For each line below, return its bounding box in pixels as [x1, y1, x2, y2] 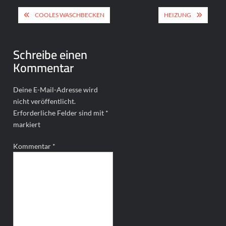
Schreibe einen [13, 43, 88, 66]
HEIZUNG [163, 11, 191, 19]
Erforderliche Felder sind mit [13, 108, 106, 117]
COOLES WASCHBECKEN [35, 11, 105, 19]
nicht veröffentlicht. [13, 96, 76, 105]
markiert [13, 120, 41, 129]
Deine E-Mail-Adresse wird [13, 85, 98, 94]
